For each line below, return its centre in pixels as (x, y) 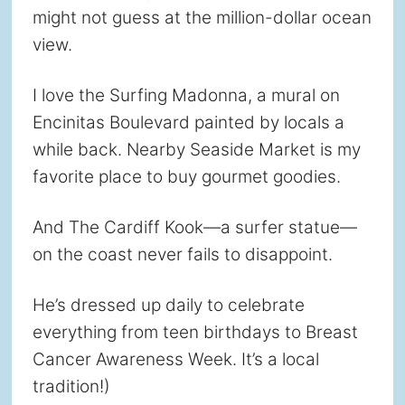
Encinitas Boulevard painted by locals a (188, 122)
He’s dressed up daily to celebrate (168, 305)
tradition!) (71, 386)
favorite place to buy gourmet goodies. (186, 176)
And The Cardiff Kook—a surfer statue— (194, 227)
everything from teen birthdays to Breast (195, 332)
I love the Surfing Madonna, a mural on (186, 95)
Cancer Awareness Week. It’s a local (175, 359)
